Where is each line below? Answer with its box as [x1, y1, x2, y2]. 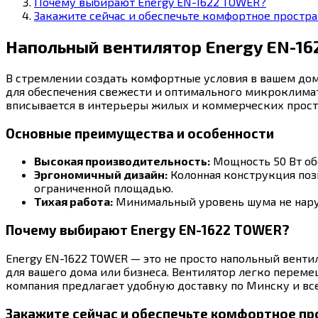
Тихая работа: [34, 194, 113, 209]
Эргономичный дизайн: [34, 168, 168, 182]
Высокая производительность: [34, 154, 210, 168]
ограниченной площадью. [34, 181, 173, 195]
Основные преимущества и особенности [6, 124, 274, 141]
